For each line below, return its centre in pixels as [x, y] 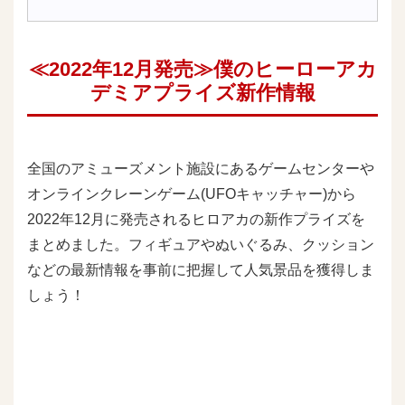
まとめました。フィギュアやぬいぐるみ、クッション [201, 244]
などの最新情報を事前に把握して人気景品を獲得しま [201, 269]
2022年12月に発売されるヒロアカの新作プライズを [196, 219]
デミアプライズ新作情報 [202, 93]
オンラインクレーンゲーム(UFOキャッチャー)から [192, 193]
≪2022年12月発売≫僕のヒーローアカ [202, 69]
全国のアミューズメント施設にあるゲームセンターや [201, 168]
